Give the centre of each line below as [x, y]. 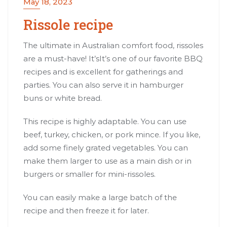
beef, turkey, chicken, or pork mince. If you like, [112, 134]
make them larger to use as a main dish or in [107, 161]
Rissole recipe [68, 24]
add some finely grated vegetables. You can [106, 147]
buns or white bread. [63, 98]
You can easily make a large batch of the [100, 197]
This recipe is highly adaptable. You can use [105, 121]
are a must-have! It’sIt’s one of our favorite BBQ [113, 58]
